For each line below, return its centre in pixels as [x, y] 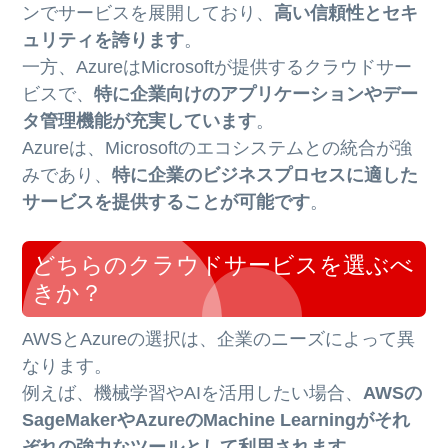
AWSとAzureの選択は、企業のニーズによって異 [219, 338]
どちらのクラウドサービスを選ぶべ [223, 264]
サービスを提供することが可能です [166, 201]
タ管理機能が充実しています [139, 120]
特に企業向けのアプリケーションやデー [256, 93]
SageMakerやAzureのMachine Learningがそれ [216, 419]
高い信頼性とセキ [346, 12]
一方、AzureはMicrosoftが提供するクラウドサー [217, 66]
